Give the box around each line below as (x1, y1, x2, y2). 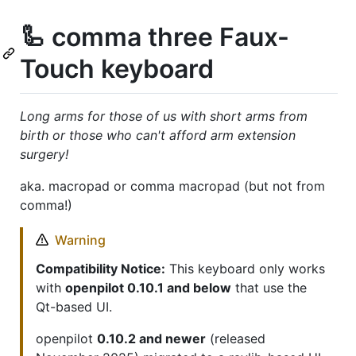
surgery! (20, 145, 68, 162)
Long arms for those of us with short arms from (20, 107, 308, 124)
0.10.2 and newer (97, 330, 206, 346)
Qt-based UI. (36, 298, 112, 315)
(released (206, 330, 265, 346)
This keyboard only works (165, 260, 325, 277)
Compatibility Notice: (36, 260, 165, 277)
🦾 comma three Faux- (20, 21, 289, 52)
